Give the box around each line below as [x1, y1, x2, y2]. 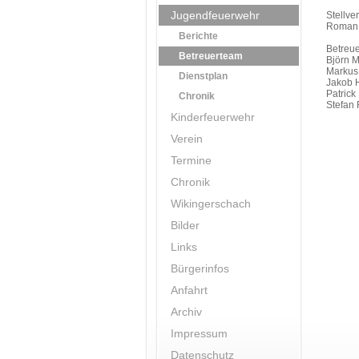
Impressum [171, 327, 228, 340]
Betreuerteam [179, 50, 243, 62]
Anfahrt [171, 284, 208, 296]
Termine [171, 154, 212, 167]
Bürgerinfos [171, 262, 229, 275]
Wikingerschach [171, 197, 251, 210]
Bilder [171, 219, 200, 232]
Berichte [179, 30, 218, 42]
